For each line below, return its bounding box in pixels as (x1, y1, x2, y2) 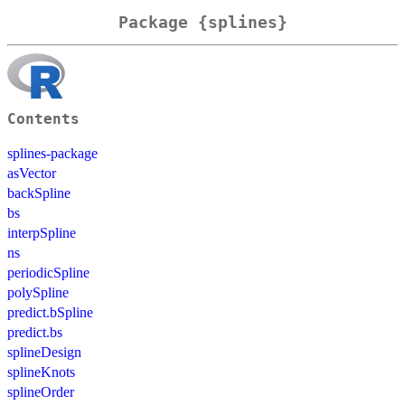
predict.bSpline (7, 304, 93, 320)
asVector (7, 165, 56, 181)
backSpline (7, 184, 71, 201)
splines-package (7, 145, 98, 161)
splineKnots (7, 363, 75, 380)
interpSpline (7, 224, 76, 240)
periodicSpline (7, 264, 89, 280)
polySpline (7, 284, 69, 300)
